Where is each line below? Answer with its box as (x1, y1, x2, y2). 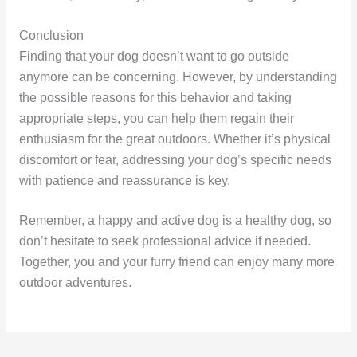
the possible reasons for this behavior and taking (18, 90, 292, 104)
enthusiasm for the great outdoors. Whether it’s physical (18, 131, 331, 146)
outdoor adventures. (18, 276, 131, 290)
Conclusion (18, 28, 84, 42)
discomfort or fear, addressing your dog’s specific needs (18, 152, 331, 167)
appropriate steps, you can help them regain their (18, 111, 294, 125)
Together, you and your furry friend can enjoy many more (18, 255, 335, 269)
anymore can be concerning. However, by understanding (18, 69, 337, 84)
